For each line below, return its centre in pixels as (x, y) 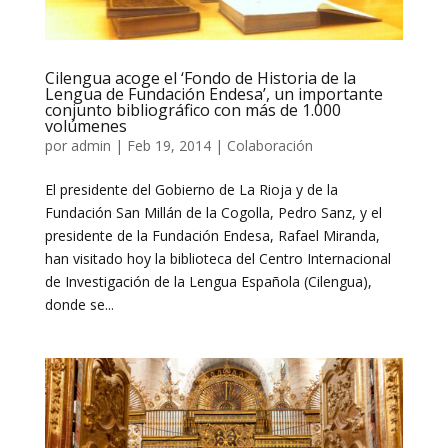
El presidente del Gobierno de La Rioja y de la (191, 189)
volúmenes (85, 125)
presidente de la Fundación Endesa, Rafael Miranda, (212, 235)
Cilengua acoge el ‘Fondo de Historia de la (200, 77)
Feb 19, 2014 (168, 145)
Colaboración (269, 145)
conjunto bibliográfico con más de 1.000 (192, 109)
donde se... (79, 304)
